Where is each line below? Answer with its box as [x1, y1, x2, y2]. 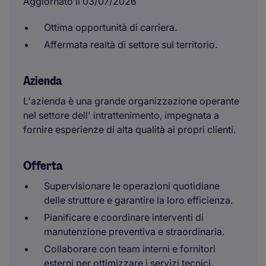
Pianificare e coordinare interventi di [44, 211, 204, 223]
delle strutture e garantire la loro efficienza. [44, 194, 233, 206]
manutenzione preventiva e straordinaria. [44, 226, 224, 237]
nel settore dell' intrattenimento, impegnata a [23, 109, 219, 121]
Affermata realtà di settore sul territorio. [44, 39, 217, 50]
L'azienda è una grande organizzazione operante [23, 95, 239, 107]
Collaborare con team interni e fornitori [44, 243, 216, 255]
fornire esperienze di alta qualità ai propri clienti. [23, 123, 236, 135]
